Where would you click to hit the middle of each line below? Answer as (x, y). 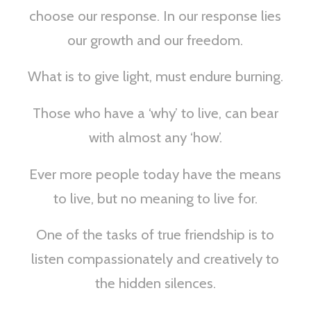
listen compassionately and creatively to (155, 259)
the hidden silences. (155, 283)
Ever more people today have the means (155, 174)
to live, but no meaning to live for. (155, 198)
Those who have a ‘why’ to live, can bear (155, 112)
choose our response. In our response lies (155, 15)
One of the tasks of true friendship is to (155, 235)
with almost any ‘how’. (155, 137)
